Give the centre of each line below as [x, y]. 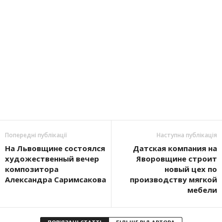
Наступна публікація [187, 135]
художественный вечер [52, 159]
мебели [202, 190]
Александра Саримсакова [55, 179]
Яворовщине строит [177, 159]
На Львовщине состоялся [55, 148]
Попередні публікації [36, 135]
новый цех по [191, 169]
